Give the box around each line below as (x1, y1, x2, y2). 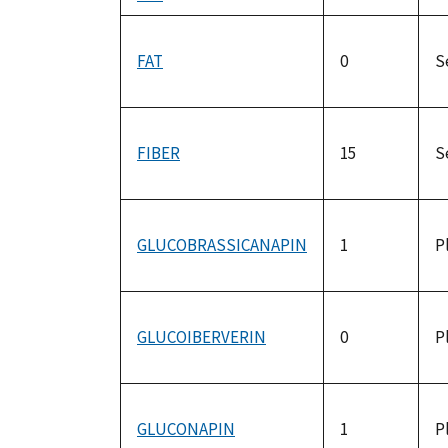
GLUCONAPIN (137, 418, 235, 441)
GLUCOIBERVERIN (137, 326, 266, 349)
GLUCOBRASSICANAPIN (137, 234, 307, 257)
